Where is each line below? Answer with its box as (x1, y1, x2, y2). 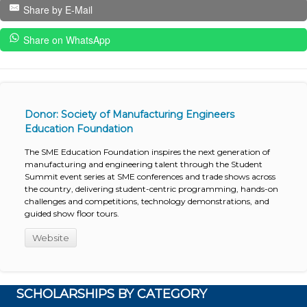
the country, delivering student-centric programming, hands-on (24, 183, 278, 194)
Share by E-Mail (23, 2, 93, 16)
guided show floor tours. (24, 208, 119, 219)
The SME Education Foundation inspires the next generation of (24, 146, 270, 157)
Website (32, 232, 69, 243)
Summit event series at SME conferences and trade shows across (24, 171, 275, 182)
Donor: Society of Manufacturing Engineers (24, 108, 234, 121)
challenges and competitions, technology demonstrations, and (24, 195, 269, 206)
